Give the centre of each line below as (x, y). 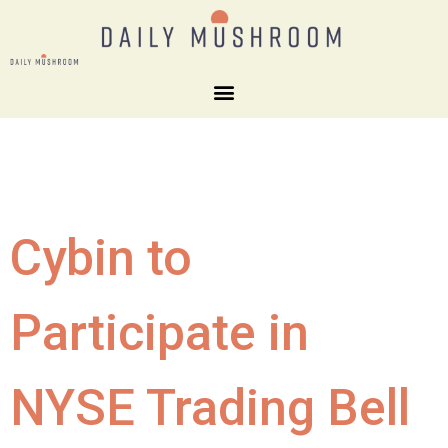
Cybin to (101, 257)
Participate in (159, 332)
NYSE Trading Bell (210, 407)
